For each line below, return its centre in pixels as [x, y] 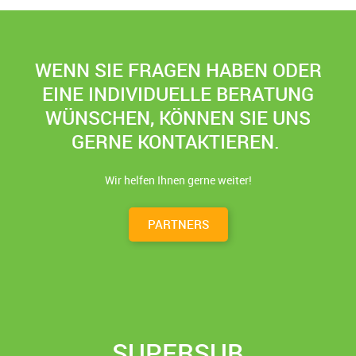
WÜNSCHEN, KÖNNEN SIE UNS [178, 118]
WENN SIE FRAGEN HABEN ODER [178, 70]
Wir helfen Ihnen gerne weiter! [178, 180]
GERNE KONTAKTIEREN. [178, 141]
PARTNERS [178, 224]
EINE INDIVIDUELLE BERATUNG [178, 94]
